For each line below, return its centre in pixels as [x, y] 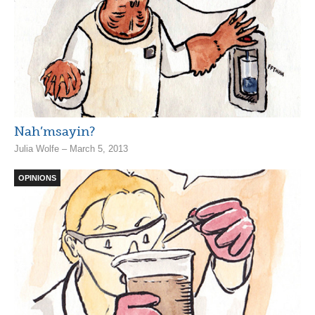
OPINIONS [37, 178]
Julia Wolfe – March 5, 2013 [71, 148]
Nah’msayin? [54, 131]
